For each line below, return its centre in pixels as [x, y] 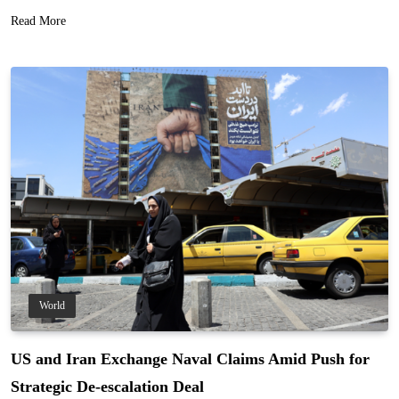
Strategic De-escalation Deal [107, 386]
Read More [38, 20]
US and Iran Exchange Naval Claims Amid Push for [190, 358]
